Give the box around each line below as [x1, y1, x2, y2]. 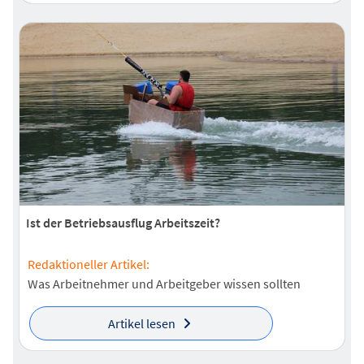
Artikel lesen [107, 315, 175, 332]
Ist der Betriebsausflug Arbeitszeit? [26, 214, 220, 231]
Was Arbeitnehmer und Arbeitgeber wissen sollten [28, 275, 301, 292]
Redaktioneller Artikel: [28, 256, 149, 273]
